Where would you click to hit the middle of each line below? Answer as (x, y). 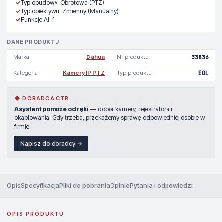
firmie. (23, 127)
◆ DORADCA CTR (42, 98)
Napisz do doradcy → (51, 143)
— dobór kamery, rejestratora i (130, 109)
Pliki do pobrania (85, 185)
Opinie (120, 185)
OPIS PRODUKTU (36, 214)
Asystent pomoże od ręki (51, 109)
